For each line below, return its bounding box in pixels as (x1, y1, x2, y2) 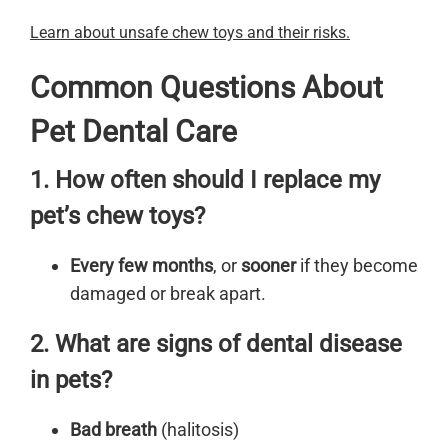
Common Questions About (30, 69, 383, 105)
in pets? (30, 365, 112, 394)
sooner (241, 254, 296, 276)
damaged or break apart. (70, 282, 266, 304)
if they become (296, 254, 418, 276)
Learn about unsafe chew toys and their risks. (30, 22, 350, 42)
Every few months (70, 254, 213, 276)
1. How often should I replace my (30, 165, 380, 194)
